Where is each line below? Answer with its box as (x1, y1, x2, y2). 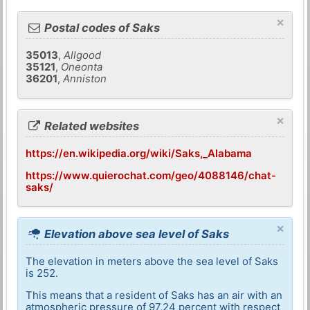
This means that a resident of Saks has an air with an (26, 289, 283, 302)
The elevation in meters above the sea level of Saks (26, 255, 279, 268)
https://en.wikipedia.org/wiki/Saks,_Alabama (26, 146, 253, 160)
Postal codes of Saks (42, 21, 161, 35)
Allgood (64, 48, 102, 62)
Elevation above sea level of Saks (42, 227, 230, 241)
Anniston (63, 72, 107, 86)
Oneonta (61, 60, 103, 74)
